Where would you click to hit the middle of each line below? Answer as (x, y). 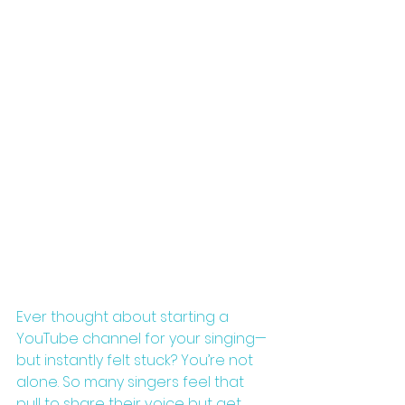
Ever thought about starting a (124, 316)
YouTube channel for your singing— (141, 338)
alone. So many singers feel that (132, 381)
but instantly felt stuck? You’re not (137, 360)
